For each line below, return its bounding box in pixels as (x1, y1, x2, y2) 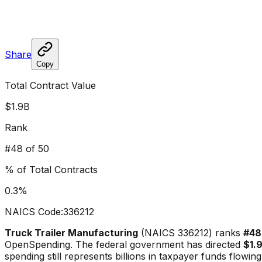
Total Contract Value (5, 79, 96, 91)
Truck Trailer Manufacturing (5, 226, 138, 239)
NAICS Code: (5, 205, 63, 218)
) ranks (209, 226, 240, 239)
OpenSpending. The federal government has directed (5, 238, 243, 250)
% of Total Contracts (5, 163, 98, 175)
